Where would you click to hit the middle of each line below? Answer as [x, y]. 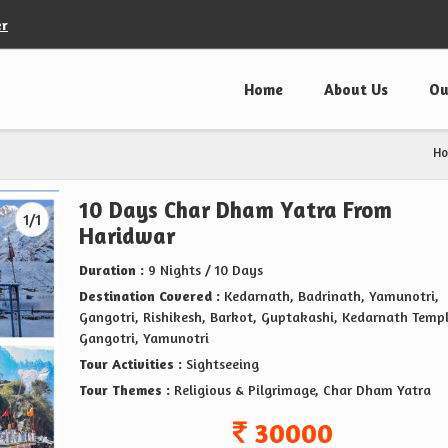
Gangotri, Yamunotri [144, 338]
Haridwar [127, 236]
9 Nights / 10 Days [203, 270]
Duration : [111, 270]
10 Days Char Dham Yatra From [235, 210]
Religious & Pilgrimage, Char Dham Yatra [302, 390]
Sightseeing [220, 364]
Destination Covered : [149, 296]
